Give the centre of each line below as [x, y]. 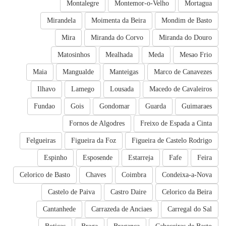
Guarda [156, 106]
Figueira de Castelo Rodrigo [172, 141]
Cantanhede [59, 209]
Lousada [122, 89]
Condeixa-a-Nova [187, 175]
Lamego [83, 89]
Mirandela [61, 21]
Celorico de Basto [45, 175]
